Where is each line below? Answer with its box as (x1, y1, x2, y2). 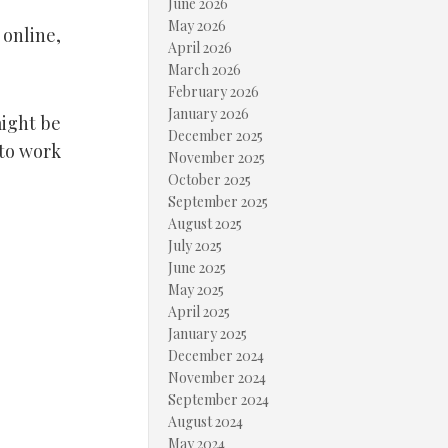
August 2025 (168, 214, 242, 233)
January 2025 (168, 324, 247, 343)
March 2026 (168, 60, 241, 79)
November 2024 (168, 368, 266, 387)
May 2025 (168, 280, 224, 299)
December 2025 (168, 126, 263, 145)
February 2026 (168, 82, 259, 101)
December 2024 (168, 346, 264, 365)
